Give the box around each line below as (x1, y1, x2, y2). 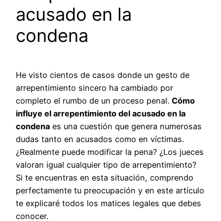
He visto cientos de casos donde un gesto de (16, 70, 189, 80)
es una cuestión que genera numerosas (50, 121, 202, 131)
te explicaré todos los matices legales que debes (16, 198, 201, 208)
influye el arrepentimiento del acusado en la (16, 108, 185, 118)
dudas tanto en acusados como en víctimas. (16, 134, 184, 144)
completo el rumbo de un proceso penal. (16, 95, 172, 106)
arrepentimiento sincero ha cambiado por (16, 82, 173, 93)
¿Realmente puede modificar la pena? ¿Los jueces (16, 147, 204, 157)
